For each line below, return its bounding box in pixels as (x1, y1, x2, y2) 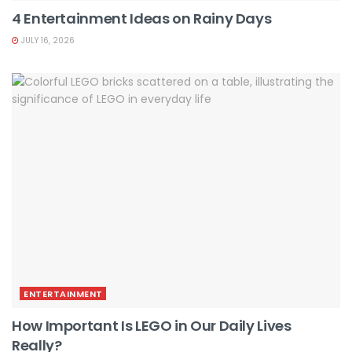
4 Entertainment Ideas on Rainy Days (12, 8, 272, 28)
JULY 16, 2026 (19, 34, 75, 46)
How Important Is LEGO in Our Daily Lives (12, 315, 291, 335)
